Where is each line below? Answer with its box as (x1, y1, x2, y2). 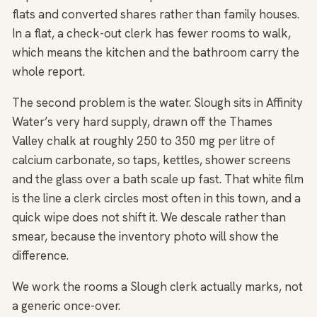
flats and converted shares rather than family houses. (12, 6, 299, 22)
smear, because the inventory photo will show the (12, 229, 279, 244)
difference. (12, 248, 69, 263)
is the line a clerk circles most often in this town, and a (12, 190, 301, 206)
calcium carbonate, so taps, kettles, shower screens (12, 152, 291, 168)
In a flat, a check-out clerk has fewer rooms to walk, (12, 25, 291, 41)
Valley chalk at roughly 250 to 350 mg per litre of (12, 133, 275, 149)
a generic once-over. (12, 298, 120, 313)
